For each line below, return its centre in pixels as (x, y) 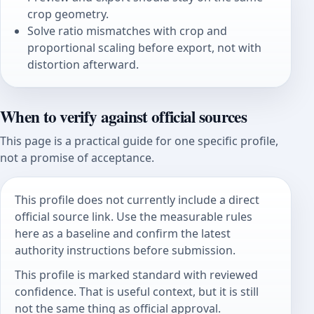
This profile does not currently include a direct (137, 199)
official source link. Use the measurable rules (134, 216)
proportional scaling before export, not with (145, 48)
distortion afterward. (83, 65)
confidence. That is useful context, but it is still (137, 292)
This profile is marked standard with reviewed (136, 275)
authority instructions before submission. (125, 250)
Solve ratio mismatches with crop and (128, 31)
